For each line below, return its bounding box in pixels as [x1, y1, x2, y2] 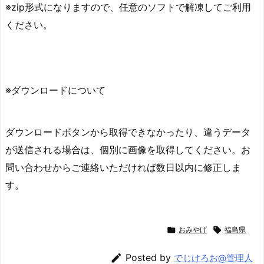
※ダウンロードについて [5, 84, 105, 97]
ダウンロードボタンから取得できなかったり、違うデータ [5, 126, 250, 138]
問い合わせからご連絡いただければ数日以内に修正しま [5, 161, 241, 173]
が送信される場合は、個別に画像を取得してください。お [5, 143, 250, 156]
